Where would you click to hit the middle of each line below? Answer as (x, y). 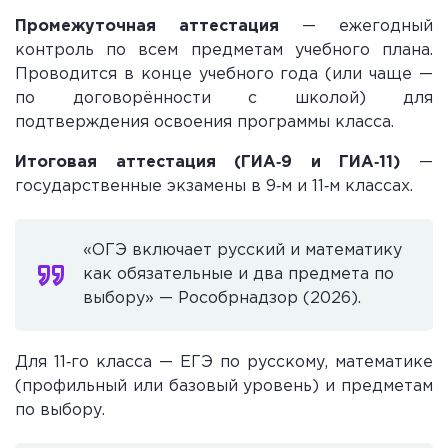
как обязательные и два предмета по (238, 274)
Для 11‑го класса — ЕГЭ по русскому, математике (224, 362)
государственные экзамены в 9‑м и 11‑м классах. (214, 186)
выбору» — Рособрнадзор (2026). (222, 298)
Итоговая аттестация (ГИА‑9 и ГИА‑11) (208, 162)
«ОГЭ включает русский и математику (242, 250)
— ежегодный (356, 26)
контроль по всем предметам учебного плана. (224, 50)
